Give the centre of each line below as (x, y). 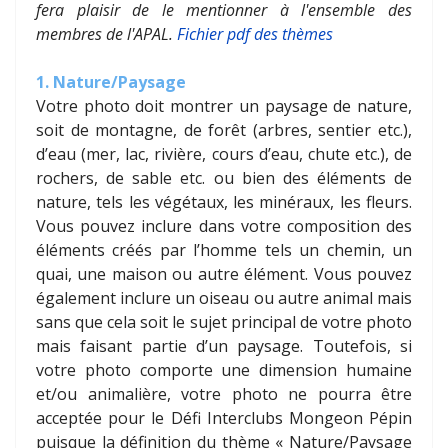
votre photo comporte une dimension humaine (224, 370)
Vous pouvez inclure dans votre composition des (224, 226)
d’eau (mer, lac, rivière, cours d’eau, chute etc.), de (224, 154)
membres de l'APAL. (106, 34)
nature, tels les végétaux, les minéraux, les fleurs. (224, 202)
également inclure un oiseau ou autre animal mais (224, 298)
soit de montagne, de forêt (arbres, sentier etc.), (224, 130)
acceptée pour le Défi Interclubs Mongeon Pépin (224, 418)
